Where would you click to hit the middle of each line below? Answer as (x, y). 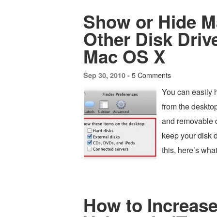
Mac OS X (124, 56)
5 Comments (151, 75)
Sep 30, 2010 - (108, 75)
